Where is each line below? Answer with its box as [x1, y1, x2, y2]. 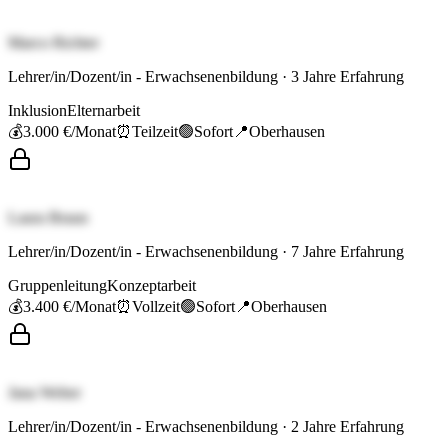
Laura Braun [8, 209, 88, 227]
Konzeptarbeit [107, 277, 196, 295]
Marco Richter [8, 34, 99, 52]
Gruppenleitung [8, 277, 107, 295]
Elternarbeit [67, 102, 140, 120]
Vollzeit [132, 298, 180, 316]
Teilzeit [132, 123, 178, 141]
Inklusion [8, 102, 67, 120]
